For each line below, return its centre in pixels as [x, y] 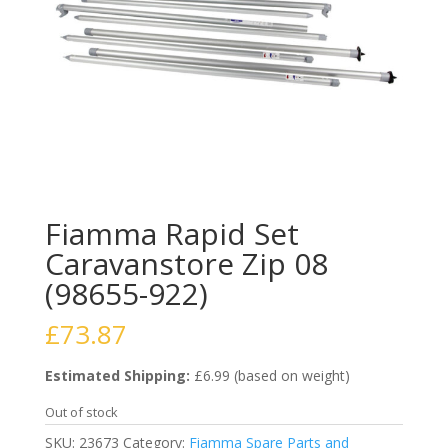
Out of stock [81, 411]
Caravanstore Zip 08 [186, 263]
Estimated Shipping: [117, 375]
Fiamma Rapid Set [171, 233]
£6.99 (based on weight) [269, 375]
